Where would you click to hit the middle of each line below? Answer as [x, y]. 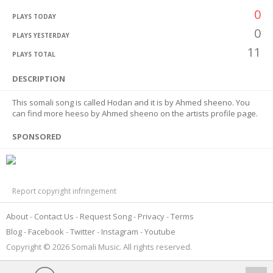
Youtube [160, 232]
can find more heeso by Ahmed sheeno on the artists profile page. [135, 113]
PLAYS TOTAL [34, 54]
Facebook [46, 232]
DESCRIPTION [39, 79]
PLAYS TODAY [34, 16]
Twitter [83, 232]
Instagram [120, 232]
